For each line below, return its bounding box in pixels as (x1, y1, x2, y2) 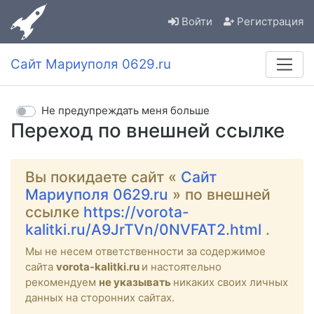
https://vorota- (83, 203, 189, 221)
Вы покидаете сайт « (25, 168, 181, 186)
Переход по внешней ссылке (11, 118, 285, 142)
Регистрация (237, 15, 303, 29)
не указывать (99, 275, 173, 289)
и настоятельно (142, 259, 221, 273)
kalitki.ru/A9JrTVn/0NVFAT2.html (25, 220, 266, 238)
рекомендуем (25, 275, 99, 289)
